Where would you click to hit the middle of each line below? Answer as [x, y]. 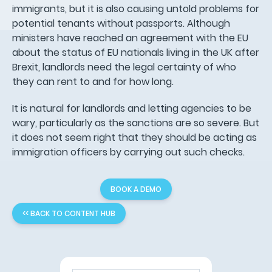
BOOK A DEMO [136, 189]
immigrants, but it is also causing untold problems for [136, 8]
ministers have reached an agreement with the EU [130, 38]
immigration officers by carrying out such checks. [128, 152]
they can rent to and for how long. [93, 81]
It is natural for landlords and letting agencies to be [132, 108]
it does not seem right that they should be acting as [134, 137]
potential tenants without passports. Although [121, 23]
